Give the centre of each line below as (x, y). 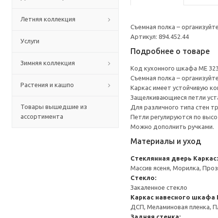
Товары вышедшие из (54, 107)
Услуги (30, 41)
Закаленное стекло (159, 187)
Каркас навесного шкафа (173, 197)
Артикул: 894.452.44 (160, 36)
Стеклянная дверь (161, 158)
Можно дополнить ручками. (172, 127)
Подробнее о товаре (170, 51)
